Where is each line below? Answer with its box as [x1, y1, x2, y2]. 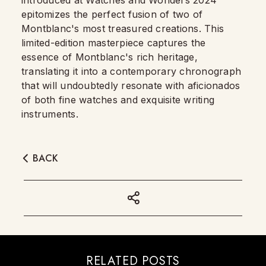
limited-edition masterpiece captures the [21, 37, 206, 49]
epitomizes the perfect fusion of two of [21, 8, 203, 20]
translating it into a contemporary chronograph [21, 65, 242, 77]
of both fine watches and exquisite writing [21, 94, 215, 106]
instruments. [21, 108, 78, 120]
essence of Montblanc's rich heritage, [21, 51, 198, 63]
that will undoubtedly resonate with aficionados [21, 80, 240, 91]
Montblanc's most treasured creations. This [21, 23, 224, 34]
